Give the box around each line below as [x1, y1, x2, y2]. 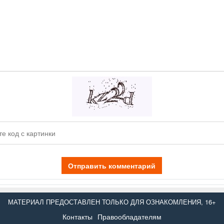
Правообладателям [97, 211, 161, 222]
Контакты [62, 211, 92, 222]
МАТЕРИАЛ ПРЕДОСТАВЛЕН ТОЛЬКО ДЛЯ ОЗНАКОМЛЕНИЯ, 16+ [8, 197, 216, 207]
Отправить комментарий [68, 160, 156, 171]
